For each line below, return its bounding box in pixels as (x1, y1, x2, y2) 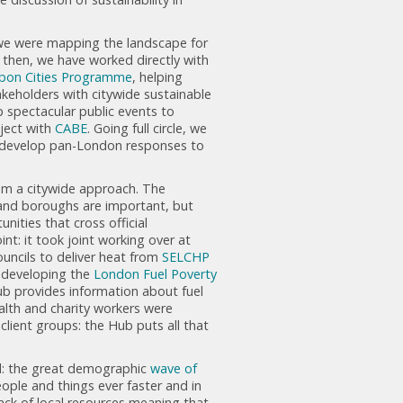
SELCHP (162, 247, 210, 265)
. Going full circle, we (87, 119, 207, 137)
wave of (150, 359, 197, 377)
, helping (132, 67, 183, 85)
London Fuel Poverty (94, 264, 217, 282)
